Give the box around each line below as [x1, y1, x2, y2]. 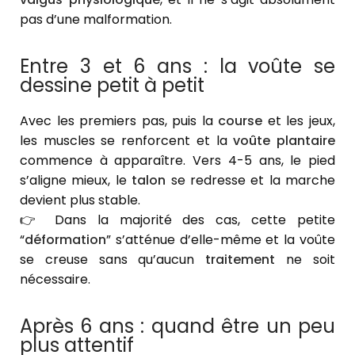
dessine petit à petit [20, 72, 204, 99]
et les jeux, [262, 112, 336, 131]
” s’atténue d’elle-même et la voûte [106, 231, 335, 250]
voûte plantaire [233, 132, 336, 151]
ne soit [275, 250, 336, 269]
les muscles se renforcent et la [20, 132, 234, 151]
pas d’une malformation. [20, 10, 172, 29]
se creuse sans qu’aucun [20, 250, 206, 269]
